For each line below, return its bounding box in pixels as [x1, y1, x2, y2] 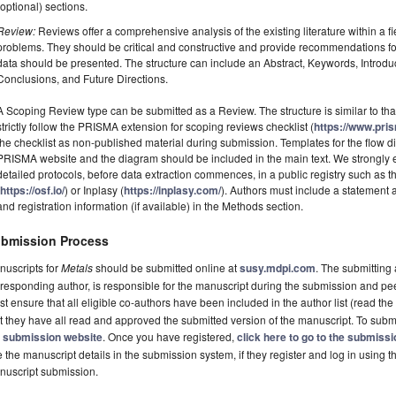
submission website [3, 329, 103, 346]
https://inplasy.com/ [124, 182, 222, 199]
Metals [61, 260, 93, 276]
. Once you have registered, [103, 329, 237, 345]
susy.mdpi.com [240, 260, 316, 277]
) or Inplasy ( [65, 182, 125, 198]
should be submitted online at [93, 260, 240, 276]
